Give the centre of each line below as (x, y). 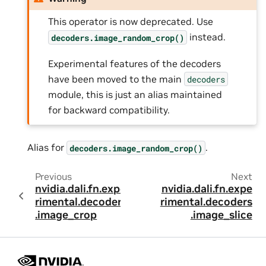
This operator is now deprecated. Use (131, 22)
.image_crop (66, 215)
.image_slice (221, 215)
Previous (53, 177)
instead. (207, 37)
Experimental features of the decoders (135, 63)
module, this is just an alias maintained (135, 94)
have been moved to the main (116, 79)
